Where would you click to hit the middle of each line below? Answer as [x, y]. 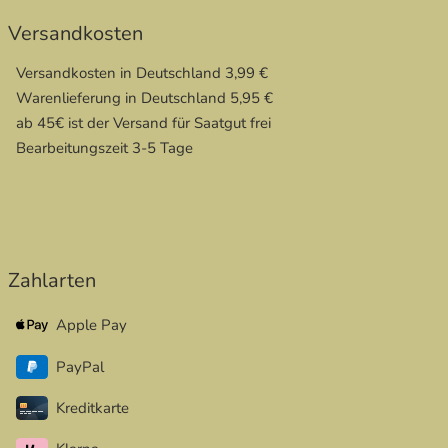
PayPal [80, 367]
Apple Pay [91, 325]
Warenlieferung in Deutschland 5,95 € [144, 98]
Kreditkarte [92, 408]
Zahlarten [52, 281]
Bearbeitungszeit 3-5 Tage [104, 148]
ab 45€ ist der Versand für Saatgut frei [143, 123]
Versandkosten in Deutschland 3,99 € [142, 73]
